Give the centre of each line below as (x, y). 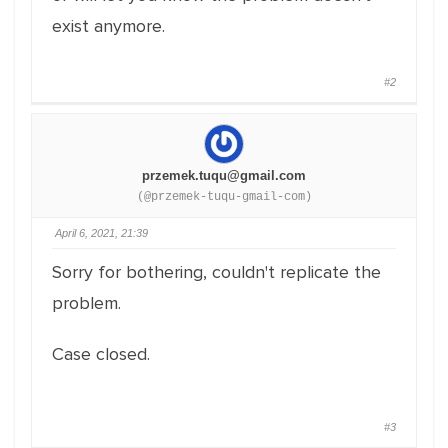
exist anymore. (108, 26)
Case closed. (101, 354)
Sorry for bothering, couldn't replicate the (216, 272)
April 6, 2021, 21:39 (101, 233)
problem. (86, 303)
